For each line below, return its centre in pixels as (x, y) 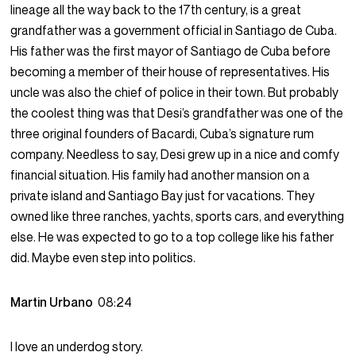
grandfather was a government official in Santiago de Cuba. (174, 31)
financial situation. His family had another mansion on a (161, 175)
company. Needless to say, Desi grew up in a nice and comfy (175, 155)
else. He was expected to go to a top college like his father (172, 237)
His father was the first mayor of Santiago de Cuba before (171, 51)
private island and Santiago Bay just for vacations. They (163, 196)
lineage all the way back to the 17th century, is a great (156, 10)
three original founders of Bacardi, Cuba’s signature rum (163, 134)
